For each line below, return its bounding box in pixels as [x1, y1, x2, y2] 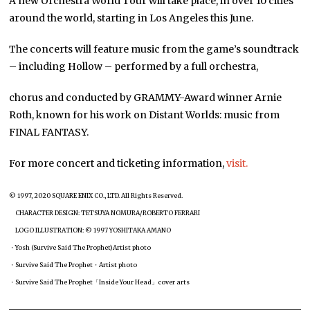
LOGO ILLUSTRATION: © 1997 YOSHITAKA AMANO [9, 226, 172, 234]
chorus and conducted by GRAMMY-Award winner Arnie [9, 91, 282, 104]
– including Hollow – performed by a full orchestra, [9, 60, 259, 73]
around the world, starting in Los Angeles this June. [9, 11, 254, 24]
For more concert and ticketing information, [9, 156, 227, 170]
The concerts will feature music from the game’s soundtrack [9, 42, 300, 55]
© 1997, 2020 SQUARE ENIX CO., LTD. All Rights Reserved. [9, 191, 183, 199]
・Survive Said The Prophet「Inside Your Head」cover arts [9, 277, 190, 286]
